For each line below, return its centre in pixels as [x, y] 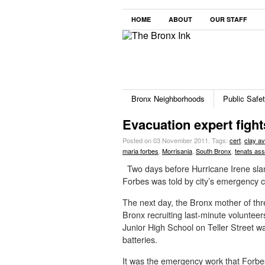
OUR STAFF [229, 19]
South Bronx [214, 151]
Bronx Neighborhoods [168, 98]
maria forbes [140, 151]
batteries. [140, 239]
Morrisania [177, 151]
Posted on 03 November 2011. [167, 140]
